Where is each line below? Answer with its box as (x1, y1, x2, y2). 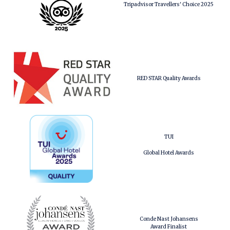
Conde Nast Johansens (139, 215, 198, 222)
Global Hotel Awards (143, 149, 194, 156)
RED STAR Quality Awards (137, 75, 201, 82)
